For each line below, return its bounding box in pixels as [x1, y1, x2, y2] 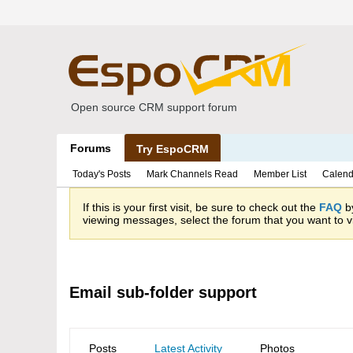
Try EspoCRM [136, 143, 209, 155]
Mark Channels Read [147, 169, 238, 180]
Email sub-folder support [69, 284, 257, 301]
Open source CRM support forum [71, 101, 237, 113]
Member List [254, 169, 307, 180]
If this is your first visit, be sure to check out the [83, 201, 319, 214]
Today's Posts [72, 169, 131, 180]
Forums [70, 142, 111, 154]
